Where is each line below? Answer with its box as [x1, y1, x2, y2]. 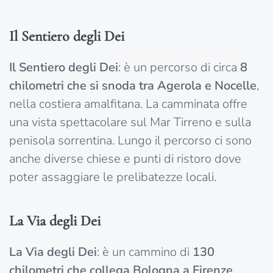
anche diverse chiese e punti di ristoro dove [9, 151, 241, 168]
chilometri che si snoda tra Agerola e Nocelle [9, 77, 257, 94]
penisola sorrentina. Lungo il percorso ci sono [9, 132, 252, 149]
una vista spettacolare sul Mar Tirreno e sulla [9, 114, 251, 131]
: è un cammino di [97, 244, 193, 261]
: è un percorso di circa [118, 59, 240, 76]
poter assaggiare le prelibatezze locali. [9, 169, 216, 186]
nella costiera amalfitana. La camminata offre [9, 96, 247, 113]
